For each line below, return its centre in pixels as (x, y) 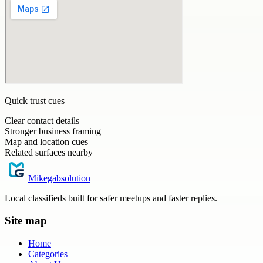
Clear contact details (42, 120)
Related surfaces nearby (49, 152)
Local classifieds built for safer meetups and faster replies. (111, 198)
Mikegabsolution (59, 178)
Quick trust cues (35, 100)
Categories (48, 254)
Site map (26, 221)
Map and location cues (46, 141)
